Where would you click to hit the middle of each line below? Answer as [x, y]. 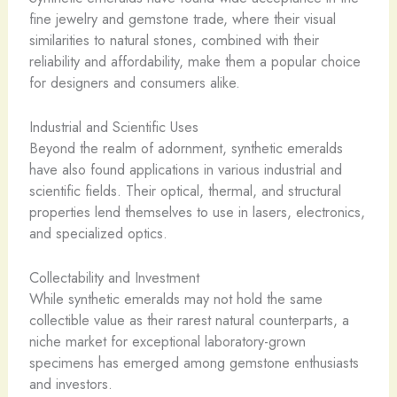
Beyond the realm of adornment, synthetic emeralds [186, 148]
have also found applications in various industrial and [185, 170]
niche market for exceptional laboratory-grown [167, 342]
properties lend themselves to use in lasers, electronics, [197, 212]
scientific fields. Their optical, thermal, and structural [185, 191]
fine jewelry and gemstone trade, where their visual [182, 18]
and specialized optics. [98, 234]
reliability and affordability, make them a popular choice [195, 61]
